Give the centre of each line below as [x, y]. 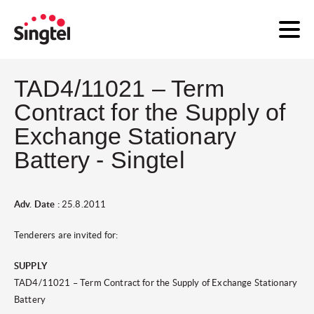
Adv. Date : [37, 204]
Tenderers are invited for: [66, 235]
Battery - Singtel [100, 160]
